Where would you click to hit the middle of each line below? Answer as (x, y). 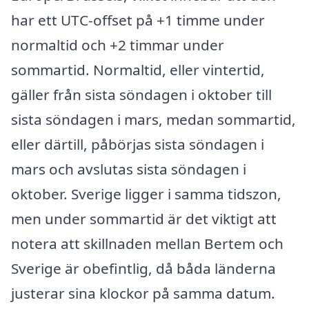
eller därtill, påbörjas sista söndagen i (138, 144)
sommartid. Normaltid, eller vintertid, (138, 69)
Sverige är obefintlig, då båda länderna (143, 268)
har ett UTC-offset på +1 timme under (138, 20)
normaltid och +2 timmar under (118, 44)
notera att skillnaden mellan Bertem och (147, 243)
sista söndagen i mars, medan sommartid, (153, 119)
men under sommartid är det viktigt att (144, 218)
